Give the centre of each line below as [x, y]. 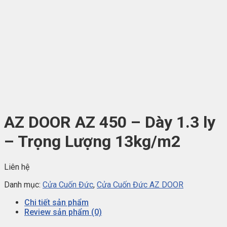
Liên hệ [17, 167]
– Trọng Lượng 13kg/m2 [92, 142]
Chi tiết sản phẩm [56, 202]
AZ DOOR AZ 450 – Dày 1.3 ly [110, 122]
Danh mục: [23, 184]
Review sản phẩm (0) [63, 212]
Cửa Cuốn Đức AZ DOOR [140, 184]
